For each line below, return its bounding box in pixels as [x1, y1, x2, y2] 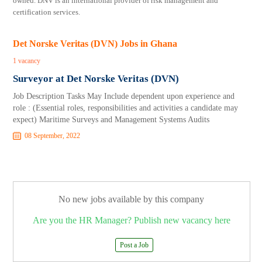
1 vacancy [13, 57, 41, 65]
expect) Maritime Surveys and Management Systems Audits [13, 115, 210, 124]
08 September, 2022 [25, 132, 81, 140]
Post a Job [120, 241, 149, 249]
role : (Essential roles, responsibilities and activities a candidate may [13, 104, 239, 112]
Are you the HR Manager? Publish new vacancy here [32, 215, 230, 225]
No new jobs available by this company [58, 194, 205, 204]
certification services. [13, 8, 81, 16]
